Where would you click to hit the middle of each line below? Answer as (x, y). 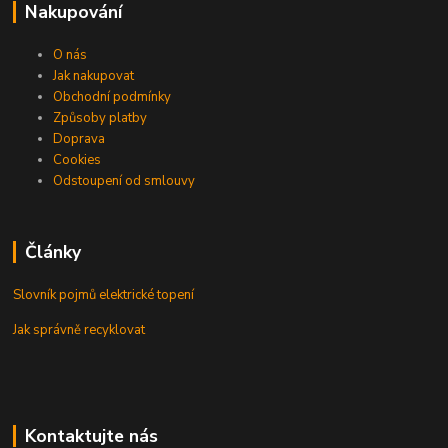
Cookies (77, 159)
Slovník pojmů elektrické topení (104, 294)
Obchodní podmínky (112, 96)
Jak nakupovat (94, 75)
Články (52, 251)
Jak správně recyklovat (79, 329)
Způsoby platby (100, 117)
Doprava (79, 138)
